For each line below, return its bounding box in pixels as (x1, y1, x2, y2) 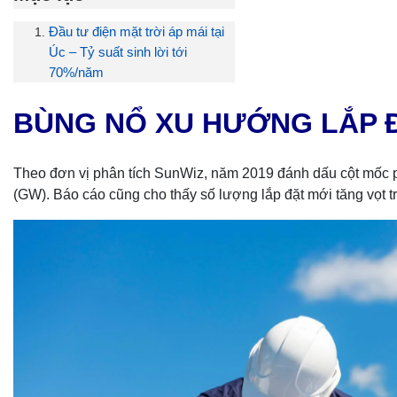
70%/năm (49, 65, 104, 81)
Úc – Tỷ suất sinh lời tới (49, 44, 187, 60)
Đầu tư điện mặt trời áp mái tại (49, 24, 224, 40)
